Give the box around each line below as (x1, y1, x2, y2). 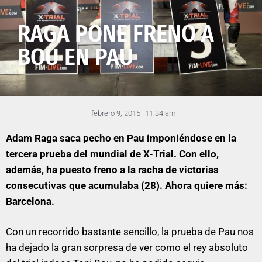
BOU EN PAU (18, 43, 133, 71)
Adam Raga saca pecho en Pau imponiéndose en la (6, 132, 236, 144)
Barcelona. (6, 195, 54, 207)
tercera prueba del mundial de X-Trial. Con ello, (6, 147, 219, 160)
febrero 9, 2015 (91, 108, 140, 118)
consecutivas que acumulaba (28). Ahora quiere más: (6, 179, 247, 191)
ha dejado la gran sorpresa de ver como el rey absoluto (6, 242, 248, 254)
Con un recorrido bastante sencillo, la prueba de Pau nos (6, 226, 254, 238)
